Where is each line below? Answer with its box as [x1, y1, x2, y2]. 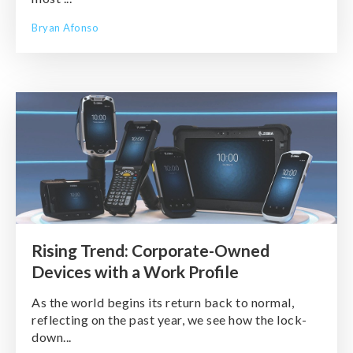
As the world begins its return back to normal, [32, 295, 294, 310]
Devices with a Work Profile [32, 262, 239, 281]
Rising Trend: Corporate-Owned [32, 240, 269, 260]
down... [32, 329, 72, 344]
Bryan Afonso [32, 21, 98, 34]
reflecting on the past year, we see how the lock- [32, 312, 307, 327]
